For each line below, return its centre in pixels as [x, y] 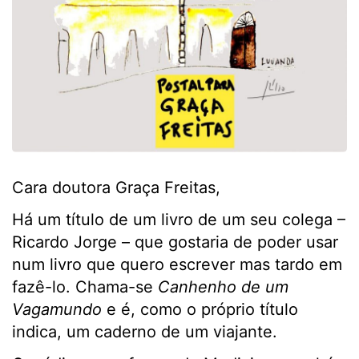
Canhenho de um [223, 287]
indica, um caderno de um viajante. [145, 332]
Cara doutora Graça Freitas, [116, 188]
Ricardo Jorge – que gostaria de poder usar [175, 242]
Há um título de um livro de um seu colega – [179, 220]
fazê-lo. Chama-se [85, 287]
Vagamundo [57, 310]
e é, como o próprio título [200, 310]
